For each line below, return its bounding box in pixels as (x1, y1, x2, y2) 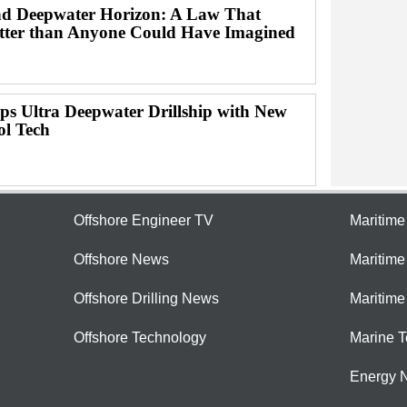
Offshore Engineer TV (74, 213, 213, 229)
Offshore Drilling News (74, 291, 219, 307)
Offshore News (74, 252, 169, 268)
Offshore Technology (74, 330, 206, 346)
